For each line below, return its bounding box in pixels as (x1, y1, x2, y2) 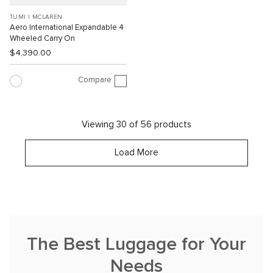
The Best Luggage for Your (27, 235, 246, 254)
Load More (115, 148, 158, 158)
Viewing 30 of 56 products (82, 120, 191, 130)
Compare (78, 76, 112, 84)
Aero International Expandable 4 (10, 24, 124, 32)
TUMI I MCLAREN (10, 14, 63, 21)
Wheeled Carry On (10, 35, 75, 43)
